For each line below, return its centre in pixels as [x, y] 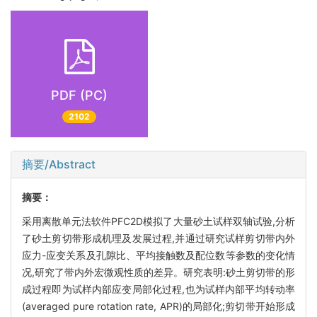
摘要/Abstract [59, 164]
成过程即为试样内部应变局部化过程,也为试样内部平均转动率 [158, 289]
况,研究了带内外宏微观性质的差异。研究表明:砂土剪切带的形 [158, 272]
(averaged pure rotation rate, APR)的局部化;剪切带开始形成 [158, 306]
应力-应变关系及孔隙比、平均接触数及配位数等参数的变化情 [158, 255]
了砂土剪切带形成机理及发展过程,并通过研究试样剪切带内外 [158, 238]
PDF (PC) [79, 96]
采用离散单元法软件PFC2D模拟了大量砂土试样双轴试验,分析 [158, 221]
